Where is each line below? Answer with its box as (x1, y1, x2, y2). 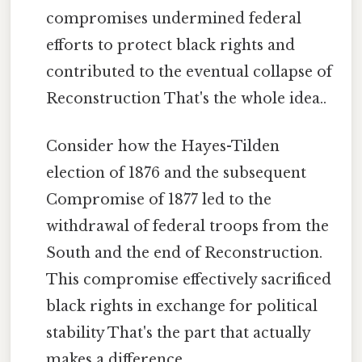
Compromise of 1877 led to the (46, 191, 272, 209)
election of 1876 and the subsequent (46, 164, 307, 183)
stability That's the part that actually (46, 324, 311, 343)
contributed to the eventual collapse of (46, 63, 333, 82)
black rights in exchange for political (46, 297, 318, 316)
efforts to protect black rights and (46, 36, 296, 55)
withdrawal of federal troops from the (46, 217, 330, 236)
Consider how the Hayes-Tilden (46, 137, 280, 156)
